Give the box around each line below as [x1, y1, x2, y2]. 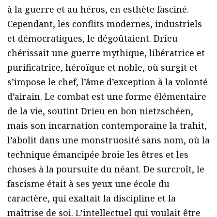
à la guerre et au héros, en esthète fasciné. [7, 3, 189, 15]
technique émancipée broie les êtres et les [7, 149, 188, 161]
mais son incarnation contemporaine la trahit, [7, 120, 207, 132]
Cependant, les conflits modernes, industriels [7, 18, 202, 30]
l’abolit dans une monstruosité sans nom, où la [7, 134, 210, 146]
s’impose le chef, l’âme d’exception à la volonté [7, 76, 208, 88]
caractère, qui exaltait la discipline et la [7, 192, 176, 204]
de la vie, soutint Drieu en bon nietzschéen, [7, 105, 193, 117]
